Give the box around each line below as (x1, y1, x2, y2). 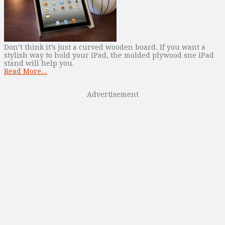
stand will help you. (4, 59, 74, 68)
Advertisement (86, 90, 139, 99)
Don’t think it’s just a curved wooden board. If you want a (4, 43, 205, 52)
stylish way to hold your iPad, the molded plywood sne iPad (4, 51, 214, 60)
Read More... (4, 67, 47, 76)
